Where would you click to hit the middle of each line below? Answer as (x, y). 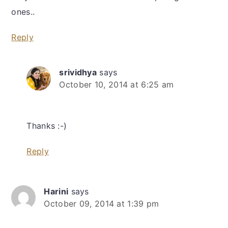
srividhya (78, 73)
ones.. (23, 12)
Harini (56, 192)
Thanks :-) (47, 126)
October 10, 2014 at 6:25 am (117, 85)
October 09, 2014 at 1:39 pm (102, 204)
